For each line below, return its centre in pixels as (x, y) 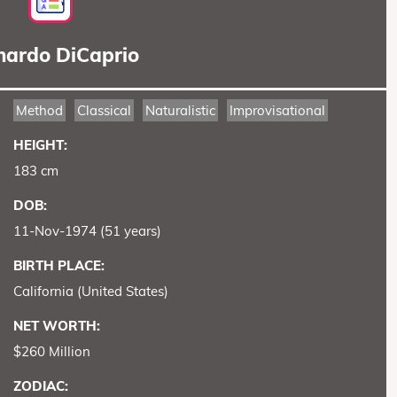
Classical (104, 110)
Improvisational (277, 110)
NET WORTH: (56, 325)
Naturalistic (180, 110)
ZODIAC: (40, 385)
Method (39, 110)
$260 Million (51, 351)
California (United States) (90, 291)
